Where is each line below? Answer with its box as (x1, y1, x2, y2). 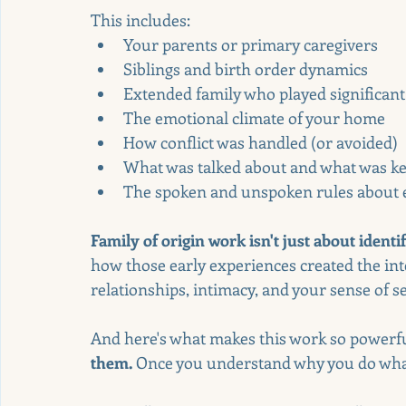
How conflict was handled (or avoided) (123, 130, 398, 153)
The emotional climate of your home (123, 106, 385, 129)
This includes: (91, 8, 190, 31)
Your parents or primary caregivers (123, 33, 378, 55)
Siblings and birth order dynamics (123, 57, 368, 80)
